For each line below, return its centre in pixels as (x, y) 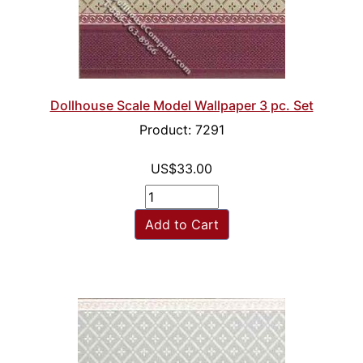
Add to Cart (181, 225)
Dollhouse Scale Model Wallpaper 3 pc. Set (181, 106)
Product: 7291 (181, 130)
